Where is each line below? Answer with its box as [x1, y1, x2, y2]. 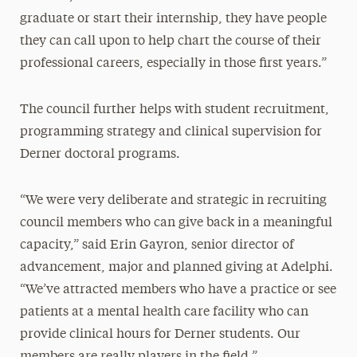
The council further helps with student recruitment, [19, 103, 329, 116]
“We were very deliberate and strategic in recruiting [19, 194, 327, 207]
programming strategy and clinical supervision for [19, 125, 322, 139]
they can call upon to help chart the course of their [19, 34, 321, 48]
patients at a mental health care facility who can [19, 305, 308, 319]
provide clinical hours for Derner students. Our [19, 328, 300, 341]
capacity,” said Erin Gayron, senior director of [19, 238, 294, 252]
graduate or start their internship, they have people [19, 12, 327, 25]
